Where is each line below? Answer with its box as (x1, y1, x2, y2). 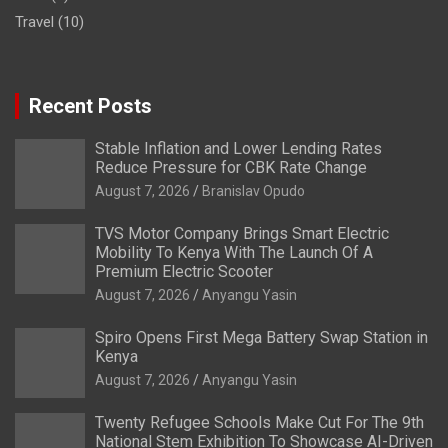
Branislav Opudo (202, 182, 305, 199)
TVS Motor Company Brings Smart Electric (95, 223, 389, 243)
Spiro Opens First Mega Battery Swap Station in (95, 327, 428, 347)
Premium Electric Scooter (95, 261, 273, 281)
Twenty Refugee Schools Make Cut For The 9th (95, 412, 424, 432)
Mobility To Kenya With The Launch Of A (95, 242, 373, 262)
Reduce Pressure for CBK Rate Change (95, 157, 367, 177)
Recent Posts (29, 93, 152, 118)
